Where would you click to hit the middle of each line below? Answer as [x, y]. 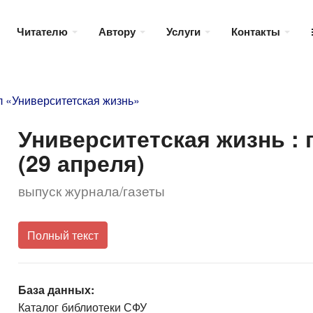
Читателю [44, 31]
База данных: [56, 290]
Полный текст [63, 235]
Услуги [185, 31]
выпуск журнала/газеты [91, 190]
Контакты [257, 31]
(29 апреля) [81, 163]
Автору [118, 31]
